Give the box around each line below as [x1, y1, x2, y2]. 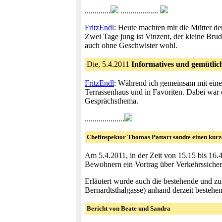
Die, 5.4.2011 [87, 60, 131, 68]
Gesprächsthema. [85, 97, 138, 105]
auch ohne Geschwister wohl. [85, 41, 177, 50]
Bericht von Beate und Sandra [87, 205, 170, 212]
